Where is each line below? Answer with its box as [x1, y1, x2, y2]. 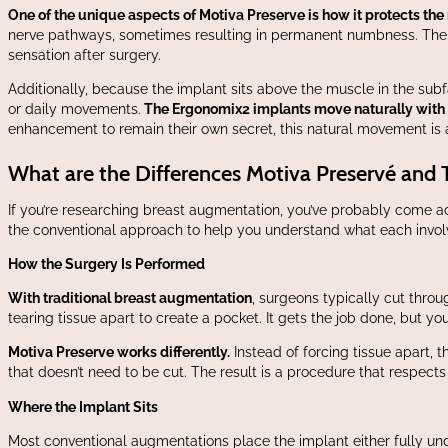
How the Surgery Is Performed [8, 256, 205, 273]
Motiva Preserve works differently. [8, 344, 230, 361]
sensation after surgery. [8, 46, 161, 63]
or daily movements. [8, 100, 141, 117]
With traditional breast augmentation [8, 290, 252, 307]
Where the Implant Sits [8, 398, 158, 415]
